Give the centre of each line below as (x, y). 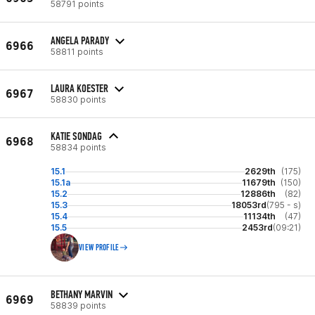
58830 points (78, 99)
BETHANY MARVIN (82, 294)
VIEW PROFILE (99, 247)
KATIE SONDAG (76, 136)
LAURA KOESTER (79, 88)
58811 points (77, 51)
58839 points (78, 305)
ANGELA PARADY (80, 40)
